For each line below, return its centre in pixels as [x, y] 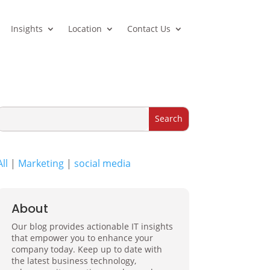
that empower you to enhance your [82, 238]
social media [102, 163]
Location [85, 29]
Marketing [41, 163]
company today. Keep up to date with [86, 250]
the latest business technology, [74, 261]
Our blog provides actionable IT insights [92, 227]
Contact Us [149, 29]
